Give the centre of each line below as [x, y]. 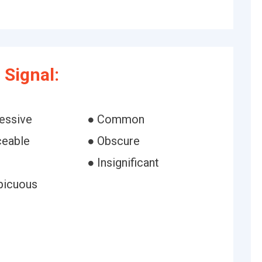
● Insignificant [123, 163]
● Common [116, 119]
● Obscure [113, 141]
